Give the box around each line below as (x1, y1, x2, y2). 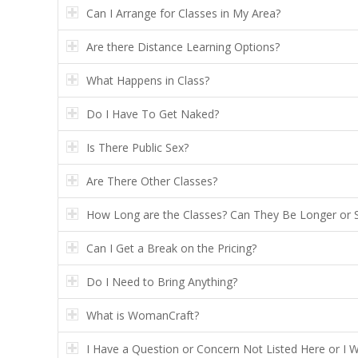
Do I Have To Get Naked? (86, 105, 219, 121)
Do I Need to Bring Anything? (86, 273, 237, 289)
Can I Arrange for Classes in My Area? (86, 5, 280, 21)
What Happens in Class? (86, 72, 209, 88)
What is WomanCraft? (86, 307, 199, 323)
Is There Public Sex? (86, 139, 189, 155)
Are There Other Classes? (86, 173, 217, 189)
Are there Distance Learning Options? (86, 38, 280, 54)
